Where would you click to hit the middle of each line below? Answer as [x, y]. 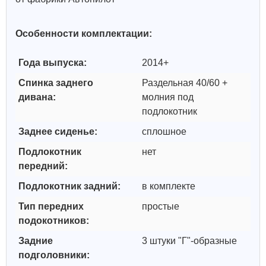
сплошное [164, 132]
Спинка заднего [56, 83]
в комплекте [169, 186]
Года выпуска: [54, 63]
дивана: [37, 97]
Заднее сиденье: [58, 132]
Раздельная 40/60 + [185, 83]
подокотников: [54, 221]
